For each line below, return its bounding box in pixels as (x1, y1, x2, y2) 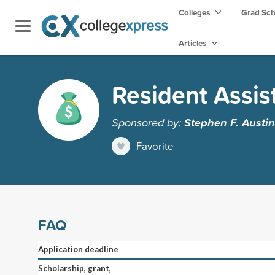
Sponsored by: (112, 114, 184, 130)
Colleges (179, 6, 210, 18)
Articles (179, 37, 208, 49)
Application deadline (38, 244, 118, 254)
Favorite (136, 138, 174, 153)
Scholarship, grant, (38, 263, 111, 273)
